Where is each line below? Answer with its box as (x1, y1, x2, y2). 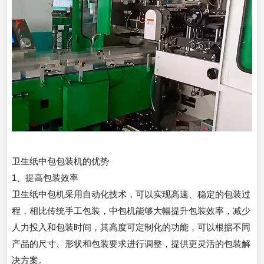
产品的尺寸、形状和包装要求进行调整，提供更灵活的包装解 (12, 239, 250, 249)
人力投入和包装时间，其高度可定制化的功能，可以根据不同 (12, 222, 250, 233)
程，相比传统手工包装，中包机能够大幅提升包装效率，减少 (12, 206, 250, 216)
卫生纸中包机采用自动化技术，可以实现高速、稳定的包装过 (12, 189, 250, 200)
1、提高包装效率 (12, 173, 78, 183)
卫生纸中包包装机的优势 (12, 156, 109, 167)
